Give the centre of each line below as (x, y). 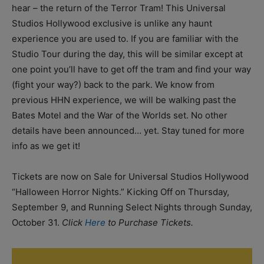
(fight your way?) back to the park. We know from (113, 84)
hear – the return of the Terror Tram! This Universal (119, 8)
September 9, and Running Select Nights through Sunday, (132, 207)
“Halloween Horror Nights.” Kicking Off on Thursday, (121, 192)
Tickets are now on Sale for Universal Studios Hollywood (130, 176)
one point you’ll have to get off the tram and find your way (131, 69)
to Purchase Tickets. (149, 222)
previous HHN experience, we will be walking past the (124, 100)
